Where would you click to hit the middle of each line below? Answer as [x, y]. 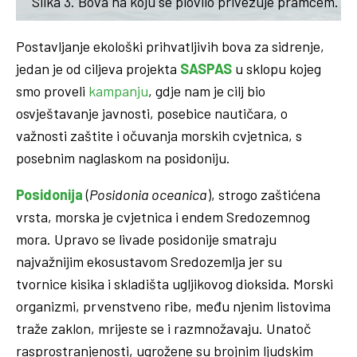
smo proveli [52, 90]
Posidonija [49, 194]
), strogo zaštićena [264, 194]
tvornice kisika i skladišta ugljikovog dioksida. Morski [175, 283]
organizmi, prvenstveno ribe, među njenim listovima [173, 306]
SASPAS [208, 68]
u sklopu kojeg [278, 68]
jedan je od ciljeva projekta [98, 68]
